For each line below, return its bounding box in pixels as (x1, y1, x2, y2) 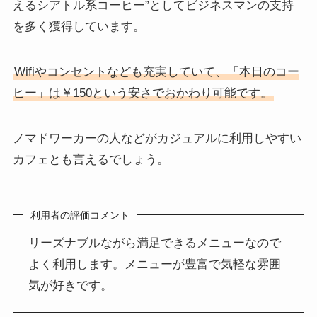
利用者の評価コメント (30, 209, 130, 221)
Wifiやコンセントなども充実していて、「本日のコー (13, 64, 299, 79)
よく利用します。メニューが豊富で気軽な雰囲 (28, 258, 282, 272)
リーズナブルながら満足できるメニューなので (28, 236, 282, 250)
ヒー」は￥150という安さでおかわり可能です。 (12, 86, 272, 100)
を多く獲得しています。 (12, 19, 145, 33)
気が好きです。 (28, 279, 113, 293)
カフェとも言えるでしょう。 (12, 152, 169, 166)
